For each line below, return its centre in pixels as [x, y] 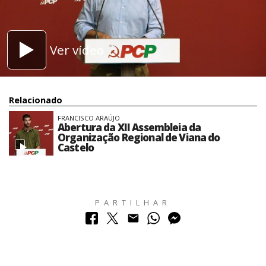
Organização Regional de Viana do [139, 138]
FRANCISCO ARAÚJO [89, 118]
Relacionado [36, 100]
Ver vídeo [77, 50]
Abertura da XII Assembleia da [129, 128]
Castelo [76, 148]
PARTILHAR [133, 202]
